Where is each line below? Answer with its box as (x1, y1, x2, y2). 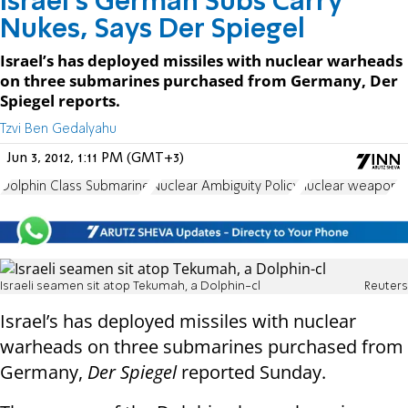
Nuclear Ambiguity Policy (150, 179, 300, 193)
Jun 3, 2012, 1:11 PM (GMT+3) (7, 150, 184, 166)
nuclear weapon (300, 179, 398, 193)
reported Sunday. (177, 360, 326, 385)
